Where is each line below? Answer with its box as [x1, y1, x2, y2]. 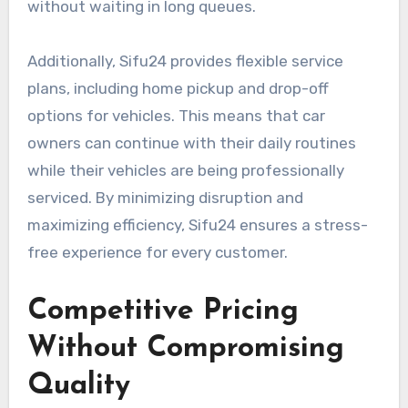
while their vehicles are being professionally [26, 161, 344, 180]
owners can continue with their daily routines [26, 134, 356, 153]
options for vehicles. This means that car [26, 107, 325, 126]
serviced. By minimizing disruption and [26, 189, 303, 208]
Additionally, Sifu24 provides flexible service [26, 52, 343, 71]
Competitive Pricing [26, 297, 299, 327]
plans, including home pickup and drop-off [26, 79, 329, 98]
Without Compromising [26, 334, 344, 364]
